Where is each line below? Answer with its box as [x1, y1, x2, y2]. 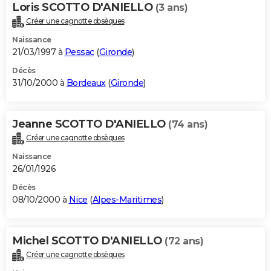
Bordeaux [66, 77, 106, 89]
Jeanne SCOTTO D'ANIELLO [12, 117, 168, 131]
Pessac [64, 47, 94, 58]
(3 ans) [155, 2, 188, 14]
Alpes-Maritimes [92, 194, 162, 205]
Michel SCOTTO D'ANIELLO [12, 233, 165, 247]
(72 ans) [165, 235, 203, 247]
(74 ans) [168, 119, 207, 131]
